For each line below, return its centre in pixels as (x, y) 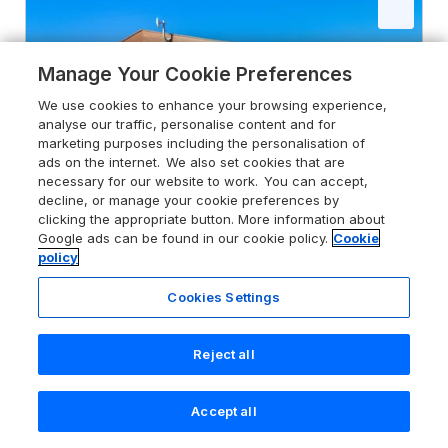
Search (74, 428)
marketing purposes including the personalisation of (202, 143)
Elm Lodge (81, 313)
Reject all (224, 354)
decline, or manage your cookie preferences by (189, 200)
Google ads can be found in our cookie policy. (183, 238)
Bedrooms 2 (203, 374)
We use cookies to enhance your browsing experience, (213, 105)
